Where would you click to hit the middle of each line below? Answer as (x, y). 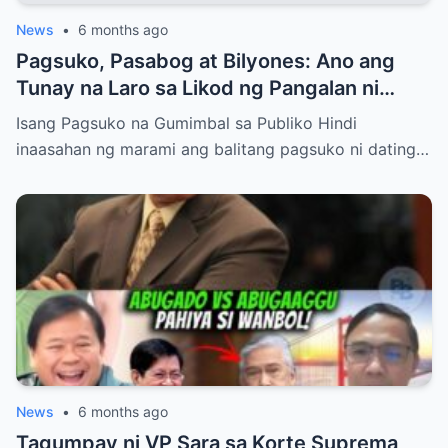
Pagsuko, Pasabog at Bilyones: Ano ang (205, 61)
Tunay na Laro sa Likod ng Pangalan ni (197, 88)
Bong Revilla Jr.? (94, 115)
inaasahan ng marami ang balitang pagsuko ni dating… (222, 149)
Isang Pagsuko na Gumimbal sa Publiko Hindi (186, 123)
